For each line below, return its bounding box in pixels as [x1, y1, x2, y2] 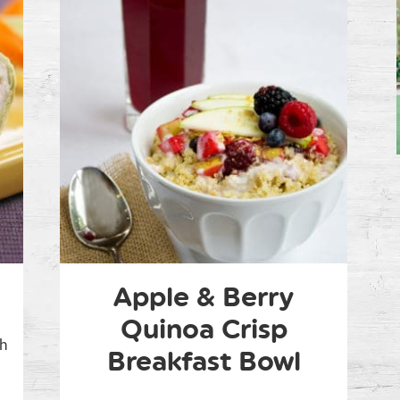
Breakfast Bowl [106, 345, 301, 379]
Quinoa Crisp [120, 312, 287, 346]
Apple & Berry [113, 280, 294, 314]
